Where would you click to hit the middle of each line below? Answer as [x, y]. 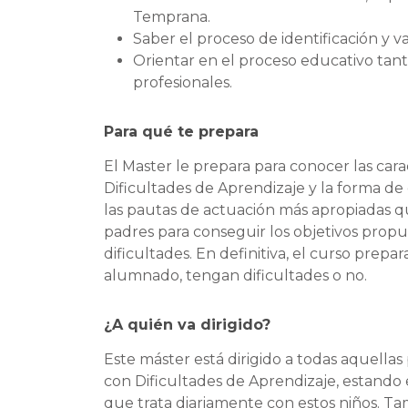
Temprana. [172, 16]
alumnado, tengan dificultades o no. [235, 275]
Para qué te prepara [181, 131]
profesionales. [183, 82]
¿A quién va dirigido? [187, 324]
